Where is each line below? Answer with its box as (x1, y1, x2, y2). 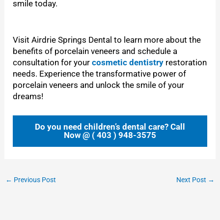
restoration (164, 57, 207, 67)
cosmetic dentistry (92, 57, 164, 67)
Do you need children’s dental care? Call (35, 121, 185, 132)
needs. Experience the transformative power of (13, 68, 187, 79)
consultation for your (13, 57, 92, 67)
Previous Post (12, 175, 56, 184)
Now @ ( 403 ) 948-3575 (64, 130, 156, 140)
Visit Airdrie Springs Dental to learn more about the (13, 34, 201, 45)
